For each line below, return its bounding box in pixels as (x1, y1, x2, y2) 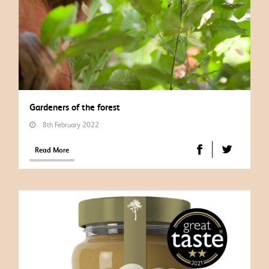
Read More (35, 145, 70, 155)
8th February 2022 (35, 120, 100, 130)
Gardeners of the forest (29, 101, 121, 113)
